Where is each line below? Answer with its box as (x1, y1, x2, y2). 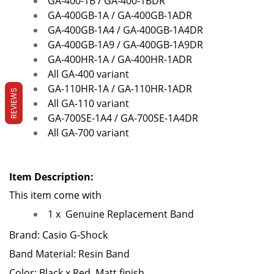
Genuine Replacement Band (63, 207, 194, 221)
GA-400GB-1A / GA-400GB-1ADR (48, 8, 192, 22)
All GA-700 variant (48, 125, 129, 139)
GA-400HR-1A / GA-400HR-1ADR (48, 52, 192, 66)
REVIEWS (9, 87, 19, 119)
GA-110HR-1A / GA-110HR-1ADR (48, 81, 192, 95)
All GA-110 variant (48, 96, 129, 110)
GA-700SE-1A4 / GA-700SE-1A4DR (48, 111, 198, 125)
